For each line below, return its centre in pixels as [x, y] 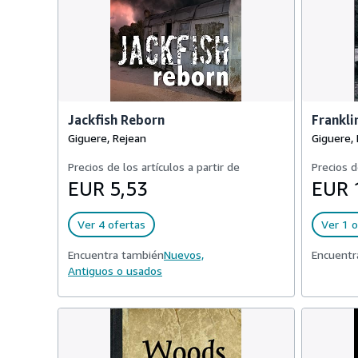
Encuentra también [116, 255]
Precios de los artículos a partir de [154, 167]
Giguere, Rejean [107, 138]
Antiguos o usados [115, 270]
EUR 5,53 [108, 189]
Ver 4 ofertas [111, 224]
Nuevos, [184, 255]
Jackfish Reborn [116, 120]
